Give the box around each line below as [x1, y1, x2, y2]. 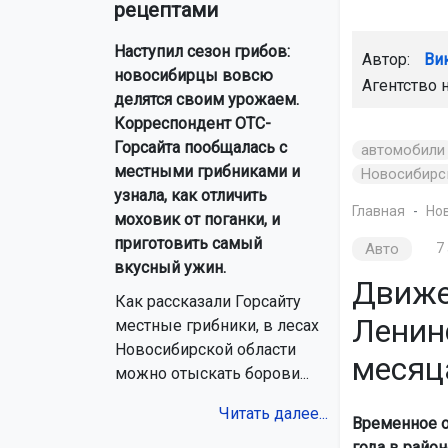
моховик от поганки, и [114, 210, 280, 230]
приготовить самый [114, 234, 262, 254]
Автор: [361, 49, 414, 69]
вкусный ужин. [114, 258, 226, 278]
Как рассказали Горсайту [115, 292, 301, 312]
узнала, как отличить [114, 186, 267, 206]
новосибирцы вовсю [114, 66, 273, 86]
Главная [351, 202, 405, 219]
